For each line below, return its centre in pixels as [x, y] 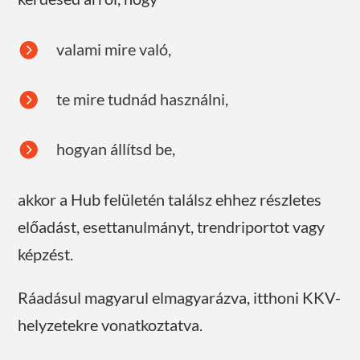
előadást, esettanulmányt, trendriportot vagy [172, 226]
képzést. [46, 254]
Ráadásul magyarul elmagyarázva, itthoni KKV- [180, 297]
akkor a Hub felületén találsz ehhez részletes [170, 199]
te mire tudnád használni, [142, 98]
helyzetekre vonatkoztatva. [110, 324]
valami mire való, [113, 49]
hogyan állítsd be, [115, 148]
